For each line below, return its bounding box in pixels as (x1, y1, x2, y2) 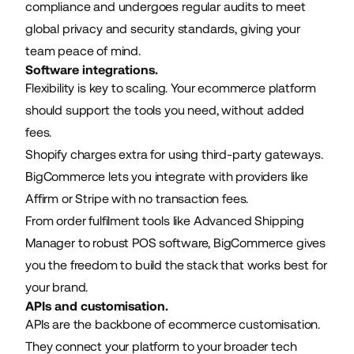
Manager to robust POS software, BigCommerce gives (25, 235, 326, 250)
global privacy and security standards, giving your (25, 21, 300, 36)
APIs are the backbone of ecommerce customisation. (25, 316, 321, 332)
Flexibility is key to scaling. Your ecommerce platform (25, 80, 316, 96)
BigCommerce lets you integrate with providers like (25, 168, 308, 184)
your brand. (25, 279, 88, 295)
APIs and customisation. (25, 298, 168, 314)
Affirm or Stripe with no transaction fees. (25, 190, 249, 206)
